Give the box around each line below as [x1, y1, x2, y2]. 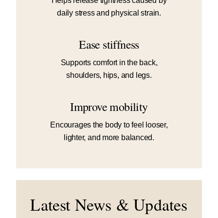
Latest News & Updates [30, 193, 188, 216]
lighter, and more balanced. [63, 133, 155, 142]
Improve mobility [70, 98, 148, 114]
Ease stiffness [79, 36, 139, 52]
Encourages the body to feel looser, [50, 120, 168, 129]
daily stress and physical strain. [57, 8, 161, 17]
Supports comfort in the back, [60, 58, 158, 67]
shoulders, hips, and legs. [66, 71, 152, 79]
